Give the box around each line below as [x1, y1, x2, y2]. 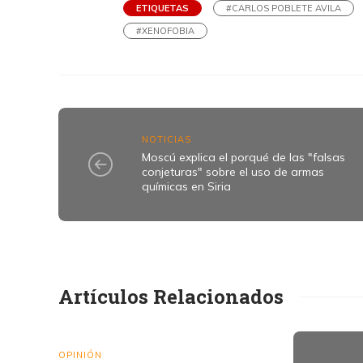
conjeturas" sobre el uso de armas [142, 164, 325, 179]
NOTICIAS [142, 133, 192, 145]
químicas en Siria [142, 178, 232, 194]
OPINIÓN [58, 349, 102, 361]
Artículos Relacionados [58, 284, 284, 310]
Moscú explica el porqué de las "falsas [142, 149, 346, 164]
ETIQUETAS [136, 2, 189, 14]
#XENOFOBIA [136, 25, 194, 36]
